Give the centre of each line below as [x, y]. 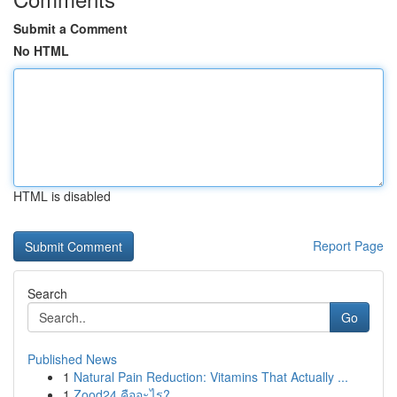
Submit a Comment [70, 28]
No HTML [41, 51]
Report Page [348, 245]
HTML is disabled [62, 196]
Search [47, 293]
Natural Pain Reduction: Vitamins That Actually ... [211, 377]
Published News [72, 359]
